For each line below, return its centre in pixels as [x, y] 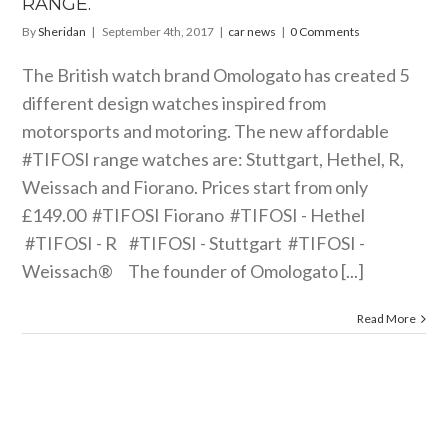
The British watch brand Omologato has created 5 [216, 75]
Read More [386, 319]
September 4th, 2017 [158, 32]
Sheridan [62, 32]
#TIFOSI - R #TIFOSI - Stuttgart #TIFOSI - [194, 243]
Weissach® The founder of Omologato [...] [193, 271]
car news [252, 32]
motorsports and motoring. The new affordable [206, 131]
